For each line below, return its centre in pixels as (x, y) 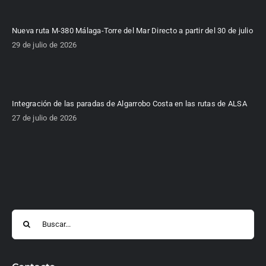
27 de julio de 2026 (44, 118)
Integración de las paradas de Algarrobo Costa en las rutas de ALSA (129, 103)
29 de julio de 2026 (44, 45)
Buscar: (24, 216)
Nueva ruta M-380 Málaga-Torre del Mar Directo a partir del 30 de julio (132, 30)
